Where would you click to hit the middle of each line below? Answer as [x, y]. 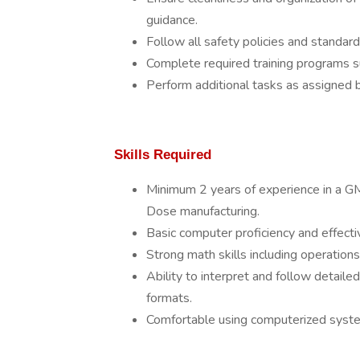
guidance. [172, 20]
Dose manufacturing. [203, 211]
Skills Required [163, 154]
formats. [169, 298]
